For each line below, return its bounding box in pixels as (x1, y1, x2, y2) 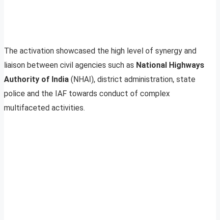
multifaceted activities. (4, 103, 85, 113)
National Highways (136, 60, 204, 70)
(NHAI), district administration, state (71, 75, 195, 84)
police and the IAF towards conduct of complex (4, 89, 170, 99)
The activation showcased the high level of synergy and (4, 46, 196, 56)
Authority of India (4, 75, 71, 84)
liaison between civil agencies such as (4, 60, 136, 70)
